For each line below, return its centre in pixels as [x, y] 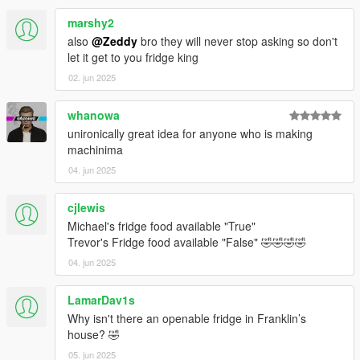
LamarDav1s [101, 300]
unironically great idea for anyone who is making [190, 134]
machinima [95, 150]
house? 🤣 [94, 335]
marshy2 [91, 23]
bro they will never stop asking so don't [237, 41]
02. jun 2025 [92, 78]
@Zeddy [115, 41]
